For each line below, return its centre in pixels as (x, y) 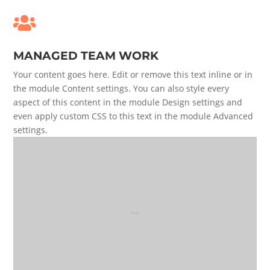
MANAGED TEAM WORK (86, 55)
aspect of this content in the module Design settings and (128, 102)
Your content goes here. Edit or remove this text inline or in (133, 74)
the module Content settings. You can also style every (121, 88)
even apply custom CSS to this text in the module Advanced (133, 116)
